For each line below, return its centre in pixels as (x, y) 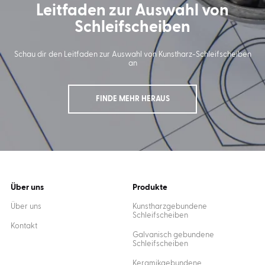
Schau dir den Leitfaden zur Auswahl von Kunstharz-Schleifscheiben (132, 54)
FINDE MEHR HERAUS (132, 99)
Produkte (150, 187)
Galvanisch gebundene (173, 235)
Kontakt (24, 226)
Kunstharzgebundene (170, 206)
